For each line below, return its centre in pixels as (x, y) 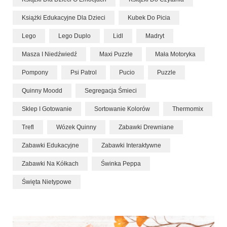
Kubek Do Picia (149, 17)
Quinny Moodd (42, 90)
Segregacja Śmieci (111, 90)
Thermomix (188, 109)
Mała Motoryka (175, 54)
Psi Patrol (84, 72)
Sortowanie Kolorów (122, 109)
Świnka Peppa (121, 163)
